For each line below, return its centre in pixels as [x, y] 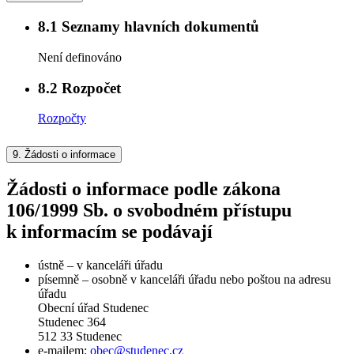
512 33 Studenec [80, 337]
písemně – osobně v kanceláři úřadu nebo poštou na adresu [185, 280]
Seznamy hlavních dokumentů [158, 27]
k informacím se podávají [109, 232]
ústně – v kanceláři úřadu [100, 265]
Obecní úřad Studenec [93, 308]
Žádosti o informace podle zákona [143, 189]
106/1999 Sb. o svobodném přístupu [149, 211]
